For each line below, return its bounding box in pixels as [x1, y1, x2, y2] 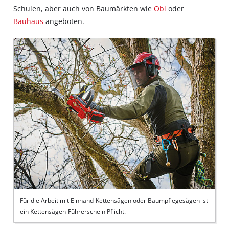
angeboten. [43, 16, 85, 26]
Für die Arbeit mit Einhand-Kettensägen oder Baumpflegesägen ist [19, 196, 208, 204]
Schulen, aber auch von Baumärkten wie [13, 3, 154, 13]
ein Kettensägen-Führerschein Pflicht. [19, 207, 126, 215]
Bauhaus [13, 16, 44, 26]
